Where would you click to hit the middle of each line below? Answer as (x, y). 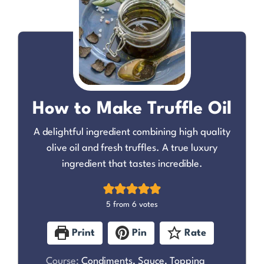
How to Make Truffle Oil (132, 109)
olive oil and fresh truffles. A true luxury (132, 148)
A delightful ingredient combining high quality (132, 132)
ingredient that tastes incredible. (132, 164)
